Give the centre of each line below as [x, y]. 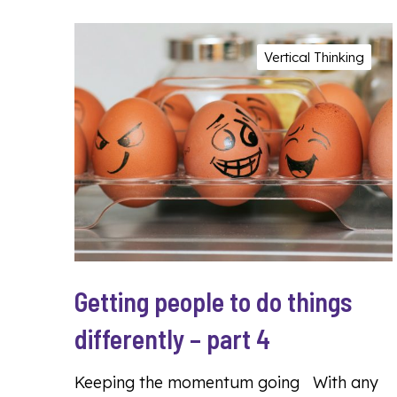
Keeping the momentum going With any [226, 383]
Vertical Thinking [314, 57]
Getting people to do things [213, 302]
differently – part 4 [172, 339]
